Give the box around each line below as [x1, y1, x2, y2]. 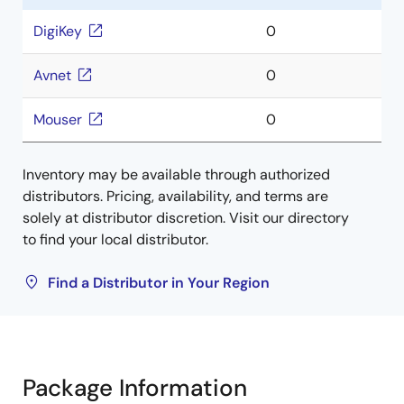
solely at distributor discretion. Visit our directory [23, 208, 349, 227]
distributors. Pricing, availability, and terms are [23, 187, 328, 206]
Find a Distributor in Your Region [48, 273, 270, 292]
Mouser [33, 110, 82, 129]
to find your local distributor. [23, 230, 208, 249]
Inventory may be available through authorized [23, 165, 330, 184]
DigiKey [33, 22, 82, 41]
